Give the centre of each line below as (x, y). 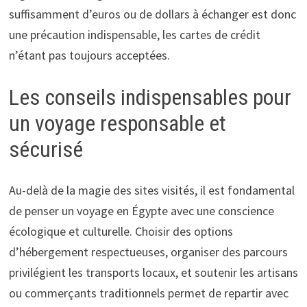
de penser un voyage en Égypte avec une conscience (141, 211)
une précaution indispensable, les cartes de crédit (134, 34)
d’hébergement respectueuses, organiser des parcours (148, 252)
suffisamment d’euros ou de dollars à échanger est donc (152, 14)
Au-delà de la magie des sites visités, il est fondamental (151, 191)
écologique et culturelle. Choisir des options (121, 232)
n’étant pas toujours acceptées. (89, 55)
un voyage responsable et (117, 123)
